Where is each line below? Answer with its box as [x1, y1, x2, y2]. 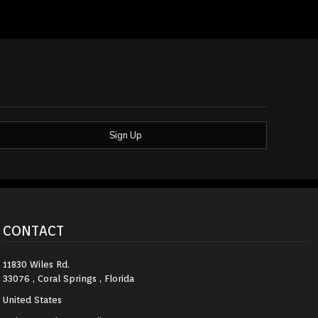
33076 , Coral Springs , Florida [3, 273, 134, 284]
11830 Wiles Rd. [3, 258, 70, 270]
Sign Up [109, 128, 142, 142]
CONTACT [3, 221, 64, 239]
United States [3, 294, 62, 305]
